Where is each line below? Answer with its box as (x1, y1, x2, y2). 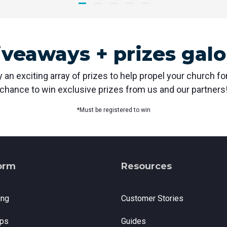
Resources (121, 161, 172, 172)
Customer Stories (121, 194, 183, 204)
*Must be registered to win (77, 106, 150, 114)
